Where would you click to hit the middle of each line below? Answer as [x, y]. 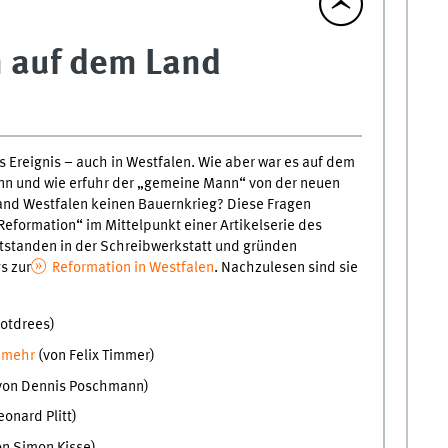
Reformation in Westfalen [131, 267]
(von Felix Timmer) [97, 355]
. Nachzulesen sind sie [285, 267]
